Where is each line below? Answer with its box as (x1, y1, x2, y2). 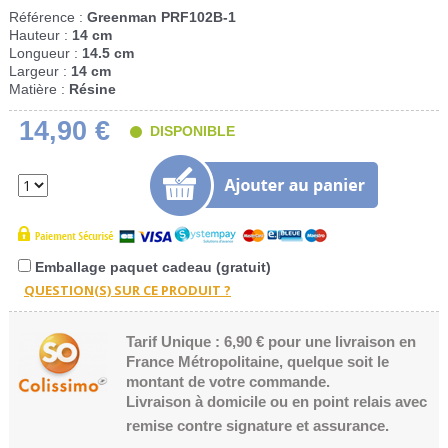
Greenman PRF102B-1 (87, 9, 236, 26)
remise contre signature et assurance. (125, 417, 389, 435)
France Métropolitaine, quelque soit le (125, 353, 389, 371)
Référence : (9, 9, 87, 26)
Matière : (9, 81, 69, 98)
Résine (69, 81, 116, 98)
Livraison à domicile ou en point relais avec (125, 393, 427, 411)
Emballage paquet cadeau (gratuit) (31, 259, 271, 276)
